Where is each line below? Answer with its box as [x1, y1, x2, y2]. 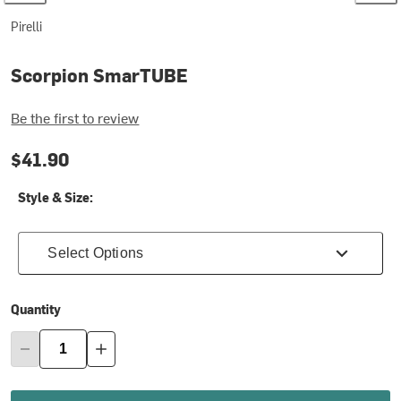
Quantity [11, 300, 62, 318]
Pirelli [11, 18, 43, 35]
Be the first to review [11, 107, 140, 127]
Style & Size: [18, 188, 94, 206]
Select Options [47, 244, 144, 260]
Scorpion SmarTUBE [11, 63, 189, 88]
